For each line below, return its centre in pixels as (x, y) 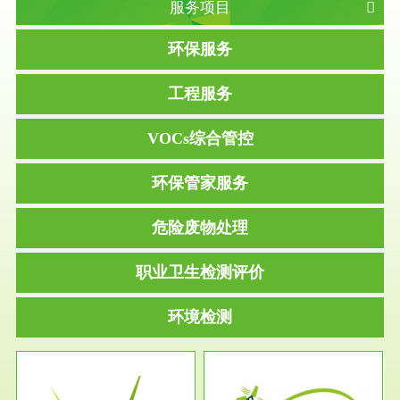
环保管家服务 (200, 183)
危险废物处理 (200, 228)
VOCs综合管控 (200, 139)
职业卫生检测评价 (200, 273)
